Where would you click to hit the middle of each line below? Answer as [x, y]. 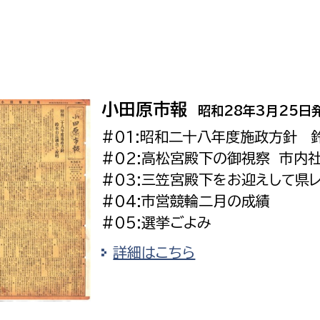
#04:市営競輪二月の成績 [186, 201]
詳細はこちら [154, 252]
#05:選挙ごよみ [157, 222]
